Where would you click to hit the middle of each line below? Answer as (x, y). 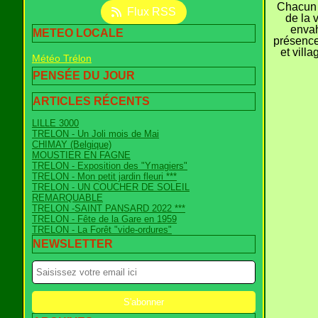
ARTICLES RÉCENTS (91, 101)
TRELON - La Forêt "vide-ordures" (102, 230)
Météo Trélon (62, 58)
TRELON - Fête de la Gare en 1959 (104, 219)
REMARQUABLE (67, 198)
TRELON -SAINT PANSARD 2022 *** (109, 208)
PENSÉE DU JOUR (84, 76)
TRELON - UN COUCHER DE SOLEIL (111, 187)
